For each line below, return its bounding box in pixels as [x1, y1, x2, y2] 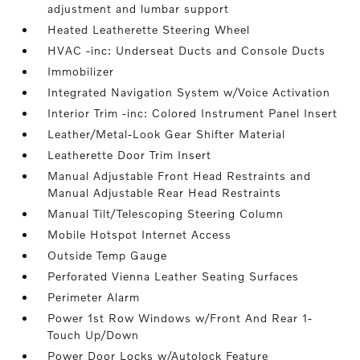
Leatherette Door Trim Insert [47, 148, 212, 162]
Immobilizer [47, 64, 115, 79]
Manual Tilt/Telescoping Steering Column [47, 207, 284, 221]
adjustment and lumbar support [47, 2, 230, 16]
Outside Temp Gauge [47, 248, 168, 263]
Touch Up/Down [47, 328, 140, 342]
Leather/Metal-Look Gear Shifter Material [47, 127, 286, 141]
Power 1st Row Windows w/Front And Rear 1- [47, 311, 313, 325]
